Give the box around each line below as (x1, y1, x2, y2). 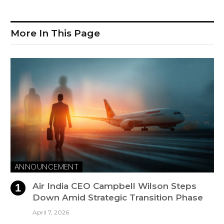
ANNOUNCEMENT (14, 162, 79, 172)
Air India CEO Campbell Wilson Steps (32, 181, 196, 191)
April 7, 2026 (32, 208, 69, 216)
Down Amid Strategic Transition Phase (32, 192, 203, 203)
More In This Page (10, 27, 100, 39)
